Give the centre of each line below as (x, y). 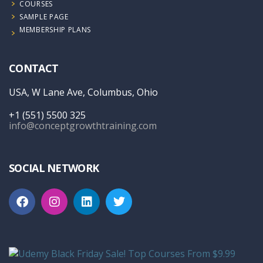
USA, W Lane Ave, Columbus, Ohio (83, 92)
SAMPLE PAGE (44, 17)
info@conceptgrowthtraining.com (83, 126)
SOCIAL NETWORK (54, 168)
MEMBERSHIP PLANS (55, 30)
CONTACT (34, 68)
